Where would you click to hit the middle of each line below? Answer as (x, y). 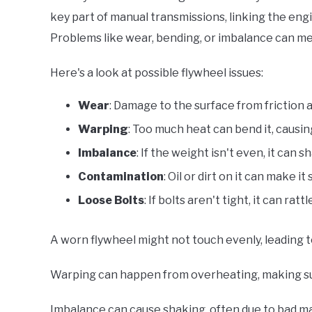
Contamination (121, 176)
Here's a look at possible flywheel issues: (157, 72)
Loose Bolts (111, 200)
